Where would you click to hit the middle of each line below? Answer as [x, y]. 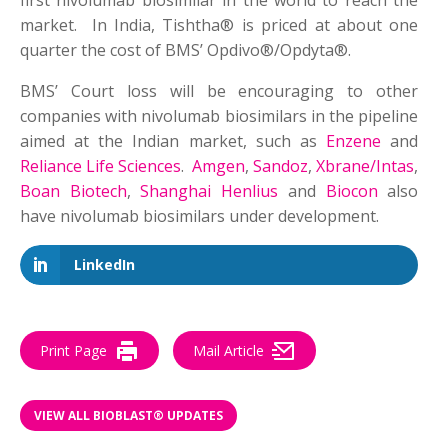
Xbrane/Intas [365, 166]
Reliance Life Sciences [101, 166]
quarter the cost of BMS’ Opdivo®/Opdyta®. [185, 50]
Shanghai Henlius [209, 191]
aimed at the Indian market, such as [173, 141]
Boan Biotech [73, 191]
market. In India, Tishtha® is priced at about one [219, 25]
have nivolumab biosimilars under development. [199, 216]
